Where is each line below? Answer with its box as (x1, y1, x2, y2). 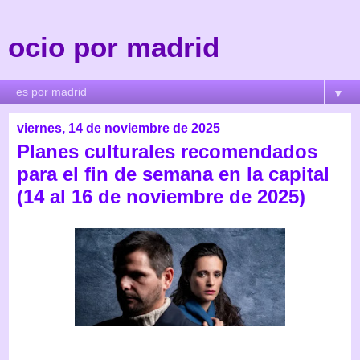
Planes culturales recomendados (17, 141, 317, 162)
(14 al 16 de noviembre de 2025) (17, 186, 305, 207)
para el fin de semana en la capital (17, 163, 329, 185)
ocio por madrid (8, 32, 219, 63)
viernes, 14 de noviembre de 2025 (17, 121, 220, 135)
